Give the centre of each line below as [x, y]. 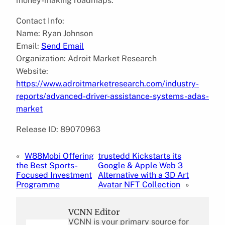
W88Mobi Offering [59, 156]
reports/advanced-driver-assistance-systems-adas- [113, 96]
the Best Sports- [47, 165]
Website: [32, 71]
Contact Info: [40, 21]
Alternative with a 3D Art [144, 175]
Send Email [63, 46]
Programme [38, 184]
